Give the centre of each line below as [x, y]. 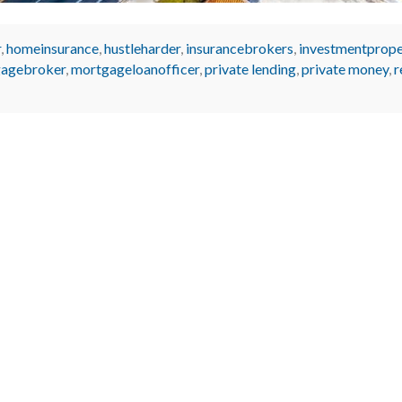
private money [345, 68]
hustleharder [142, 48]
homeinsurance [52, 48]
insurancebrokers [240, 48]
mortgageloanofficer [135, 68]
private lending [250, 68]
